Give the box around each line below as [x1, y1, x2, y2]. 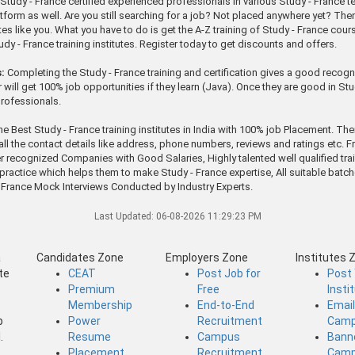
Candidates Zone [36, 250, 124, 264]
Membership [67, 298, 132, 311]
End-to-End [197, 298, 255, 311]
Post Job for [197, 266, 261, 280]
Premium [67, 282, 115, 296]
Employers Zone [166, 250, 249, 264]
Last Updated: [94, 210, 156, 222]
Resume [67, 330, 111, 343]
